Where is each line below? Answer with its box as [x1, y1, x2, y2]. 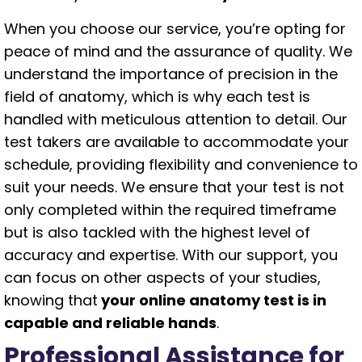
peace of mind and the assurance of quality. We [4, 41, 352, 61]
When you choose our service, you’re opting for [4, 19, 346, 39]
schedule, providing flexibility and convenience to [4, 154, 358, 175]
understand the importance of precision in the [4, 64, 338, 84]
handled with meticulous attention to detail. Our [4, 109, 347, 129]
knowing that [4, 290, 98, 310]
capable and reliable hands [4, 313, 217, 333]
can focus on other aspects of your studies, [4, 267, 321, 288]
